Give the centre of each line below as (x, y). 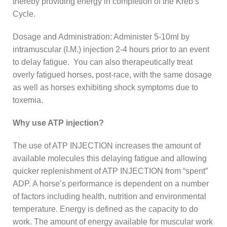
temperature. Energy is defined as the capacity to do (105, 209)
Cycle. (24, 14)
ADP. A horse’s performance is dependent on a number (111, 183)
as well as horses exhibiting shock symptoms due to (105, 87)
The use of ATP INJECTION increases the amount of (107, 145)
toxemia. (28, 100)
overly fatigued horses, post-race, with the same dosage (112, 74)
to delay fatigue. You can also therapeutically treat (103, 62)
